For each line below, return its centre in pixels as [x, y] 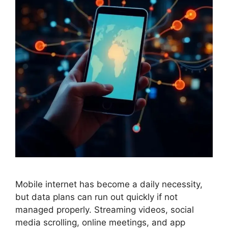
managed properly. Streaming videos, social [105, 210]
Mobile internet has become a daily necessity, [109, 184]
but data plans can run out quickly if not [96, 197]
